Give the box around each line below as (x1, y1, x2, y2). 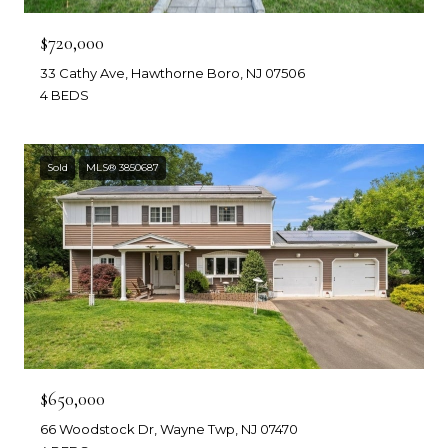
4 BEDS (40, 87, 89, 103)
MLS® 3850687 (86, 161, 159, 174)
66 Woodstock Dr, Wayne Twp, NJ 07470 (40, 421, 298, 437)
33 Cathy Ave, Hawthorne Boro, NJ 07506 (40, 65, 305, 81)
